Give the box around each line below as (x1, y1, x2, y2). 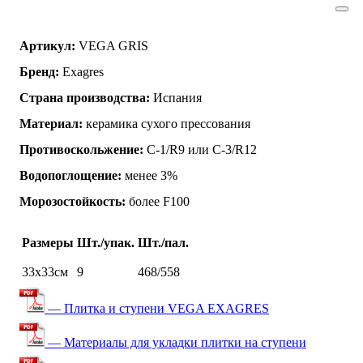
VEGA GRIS (75, 38, 148, 53)
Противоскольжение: (19, 142, 143, 156)
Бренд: (19, 64, 59, 79)
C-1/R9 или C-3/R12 (143, 142, 257, 156)
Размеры (22, 235, 74, 250)
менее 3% (122, 168, 177, 182)
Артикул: (19, 38, 75, 53)
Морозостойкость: (19, 194, 126, 208)
